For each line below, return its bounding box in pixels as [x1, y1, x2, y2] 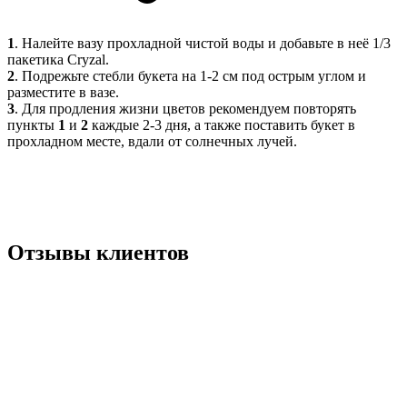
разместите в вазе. [7, 84, 119, 101]
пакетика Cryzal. [7, 52, 109, 68]
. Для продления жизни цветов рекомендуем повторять [15, 101, 356, 117]
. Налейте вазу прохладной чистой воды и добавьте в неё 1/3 [15, 35, 391, 52]
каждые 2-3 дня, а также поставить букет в [92, 117, 355, 134]
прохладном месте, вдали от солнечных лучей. [7, 134, 297, 150]
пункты [7, 117, 58, 134]
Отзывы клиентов [7, 241, 189, 265]
